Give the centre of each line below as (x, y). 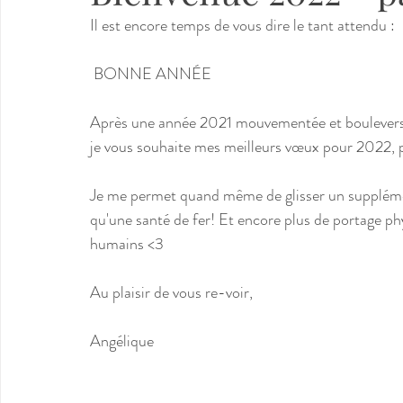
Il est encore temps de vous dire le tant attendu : (244, 25)
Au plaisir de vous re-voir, (173, 292)
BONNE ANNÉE (154, 74)
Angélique (122, 341)
